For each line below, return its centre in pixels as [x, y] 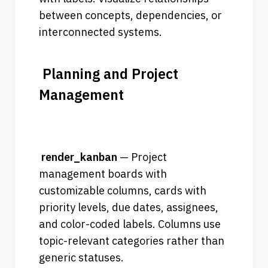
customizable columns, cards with [123, 191]
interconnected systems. [100, 32]
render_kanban [79, 157]
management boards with [103, 174]
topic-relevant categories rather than [132, 241]
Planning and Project [109, 74]
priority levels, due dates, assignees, [129, 208]
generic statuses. [81, 258]
